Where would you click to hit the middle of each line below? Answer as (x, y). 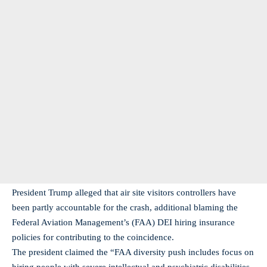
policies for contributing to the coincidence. (94, 237)
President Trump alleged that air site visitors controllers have (124, 193)
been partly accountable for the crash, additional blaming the (125, 207)
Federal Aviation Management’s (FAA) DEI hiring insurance (123, 222)
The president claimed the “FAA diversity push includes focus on (133, 252)
